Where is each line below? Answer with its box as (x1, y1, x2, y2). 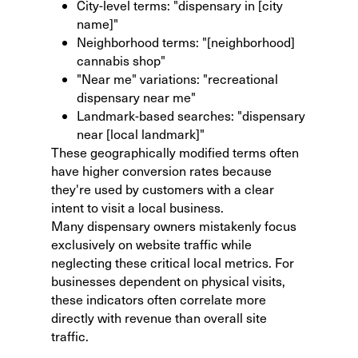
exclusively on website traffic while (51, 235, 252, 253)
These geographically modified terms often (51, 143, 299, 161)
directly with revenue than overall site (51, 308, 267, 326)
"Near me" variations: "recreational (77, 70, 278, 87)
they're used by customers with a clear (51, 180, 274, 197)
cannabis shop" (77, 51, 165, 69)
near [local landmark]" (77, 125, 205, 142)
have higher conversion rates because (51, 161, 272, 179)
